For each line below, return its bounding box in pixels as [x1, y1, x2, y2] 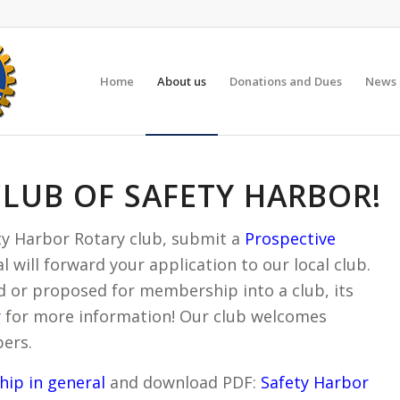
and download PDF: [105, 371, 262, 393]
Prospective [245, 228, 337, 250]
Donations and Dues [229, 73, 342, 89]
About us [156, 73, 206, 89]
